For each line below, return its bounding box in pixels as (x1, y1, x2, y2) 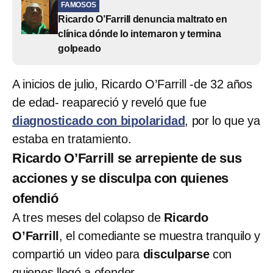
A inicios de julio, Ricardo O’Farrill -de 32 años (12, 77, 252, 91)
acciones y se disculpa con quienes (12, 170, 229, 186)
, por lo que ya (185, 113, 260, 127)
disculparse (143, 247, 210, 261)
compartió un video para (12, 247, 143, 261)
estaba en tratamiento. (12, 132, 132, 146)
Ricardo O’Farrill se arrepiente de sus (12, 150, 242, 166)
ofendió (12, 190, 58, 206)
